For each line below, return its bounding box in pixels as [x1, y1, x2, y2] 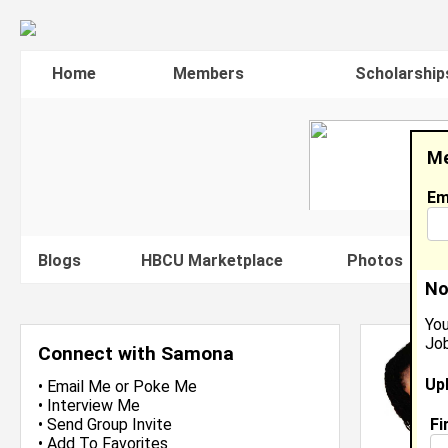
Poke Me [133, 377, 197, 396]
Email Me [47, 377, 111, 396]
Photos [347, 251, 403, 270]
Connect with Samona [38, 342, 234, 365]
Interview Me [47, 396, 140, 415]
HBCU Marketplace [141, 251, 283, 270]
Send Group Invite [47, 415, 172, 434]
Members [173, 64, 244, 83]
